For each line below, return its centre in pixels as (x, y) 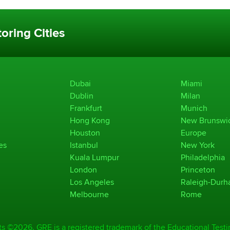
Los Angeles (92, 182)
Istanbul (84, 145)
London (83, 169)
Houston (85, 132)
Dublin (82, 95)
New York (198, 145)
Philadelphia (203, 157)
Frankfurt (86, 108)
